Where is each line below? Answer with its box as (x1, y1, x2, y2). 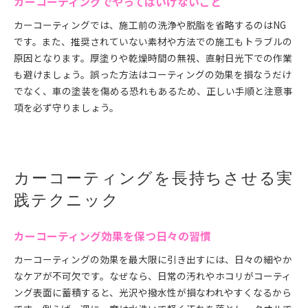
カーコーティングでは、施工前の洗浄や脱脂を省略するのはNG (14, 18, 286, 32)
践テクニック (14, 190, 120, 210)
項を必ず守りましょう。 (14, 100, 119, 114)
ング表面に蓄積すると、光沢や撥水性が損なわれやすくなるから (14, 285, 291, 299)
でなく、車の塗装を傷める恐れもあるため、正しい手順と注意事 (14, 84, 293, 98)
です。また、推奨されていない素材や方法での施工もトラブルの (14, 34, 292, 48)
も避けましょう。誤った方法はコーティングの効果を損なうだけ (14, 67, 291, 81)
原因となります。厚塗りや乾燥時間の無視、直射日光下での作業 (14, 51, 292, 65)
